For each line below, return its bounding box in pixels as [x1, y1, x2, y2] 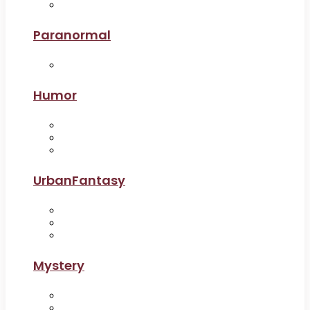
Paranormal [33, 26, 111, 44]
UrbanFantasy [33, 171, 125, 189]
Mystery [33, 256, 84, 274]
